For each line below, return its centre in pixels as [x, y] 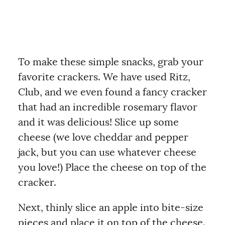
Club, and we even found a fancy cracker [112, 92]
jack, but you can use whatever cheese [107, 152]
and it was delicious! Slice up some [98, 122]
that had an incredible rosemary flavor [107, 107]
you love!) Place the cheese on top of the [112, 167]
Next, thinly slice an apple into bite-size [110, 208]
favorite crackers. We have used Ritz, [104, 77]
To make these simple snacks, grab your [110, 62]
